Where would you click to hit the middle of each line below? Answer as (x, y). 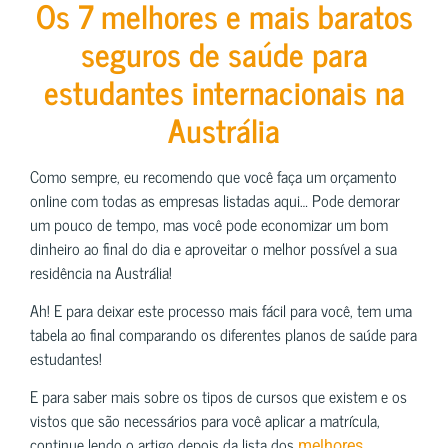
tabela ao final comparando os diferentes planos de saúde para (223, 333)
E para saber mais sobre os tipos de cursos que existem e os (218, 396)
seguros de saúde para (224, 52)
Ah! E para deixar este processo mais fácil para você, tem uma (221, 309)
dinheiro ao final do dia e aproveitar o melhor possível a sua (213, 247)
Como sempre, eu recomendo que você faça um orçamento (213, 175)
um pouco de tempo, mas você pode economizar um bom (209, 223)
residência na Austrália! (101, 271)
